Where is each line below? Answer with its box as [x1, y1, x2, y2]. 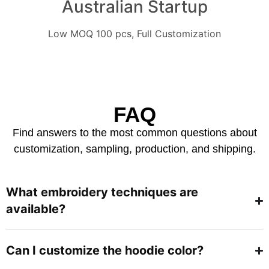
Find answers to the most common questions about [12, 126, 257, 139]
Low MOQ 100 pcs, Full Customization [48, 27, 221, 40]
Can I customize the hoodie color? [6, 243, 204, 258]
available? [6, 202, 65, 217]
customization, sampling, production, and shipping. [13, 142, 256, 155]
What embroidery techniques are [6, 185, 198, 200]
